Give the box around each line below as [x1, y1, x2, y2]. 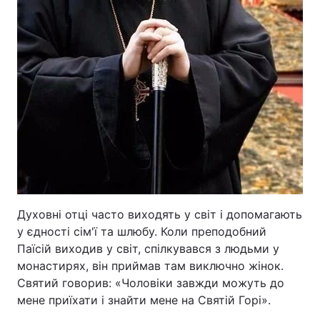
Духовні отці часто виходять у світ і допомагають [17, 207, 302, 221]
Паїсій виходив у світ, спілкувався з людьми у [17, 241, 279, 256]
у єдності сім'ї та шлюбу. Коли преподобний [17, 224, 266, 239]
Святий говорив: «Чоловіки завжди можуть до [17, 276, 284, 290]
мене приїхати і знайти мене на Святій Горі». [17, 293, 274, 307]
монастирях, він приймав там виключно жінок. [17, 259, 284, 273]
